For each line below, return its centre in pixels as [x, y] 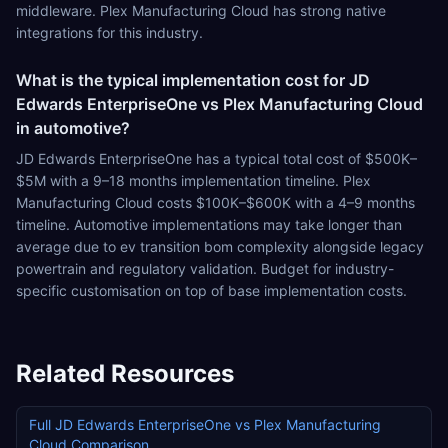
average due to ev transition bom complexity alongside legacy [220, 246]
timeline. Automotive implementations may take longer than [209, 224]
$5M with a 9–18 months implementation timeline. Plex [193, 180]
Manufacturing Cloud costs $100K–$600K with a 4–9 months [215, 202]
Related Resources [125, 373]
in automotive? [73, 128]
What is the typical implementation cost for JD [193, 80]
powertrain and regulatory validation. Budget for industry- [205, 268]
